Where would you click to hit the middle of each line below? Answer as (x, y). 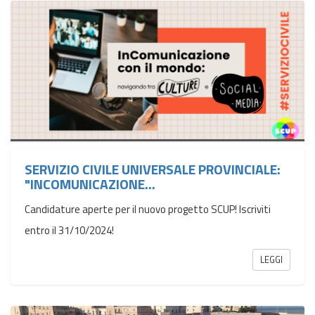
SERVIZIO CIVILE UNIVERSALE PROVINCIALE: (153, 169)
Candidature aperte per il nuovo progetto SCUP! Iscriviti (148, 209)
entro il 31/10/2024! (69, 230)
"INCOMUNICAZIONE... (90, 184)
